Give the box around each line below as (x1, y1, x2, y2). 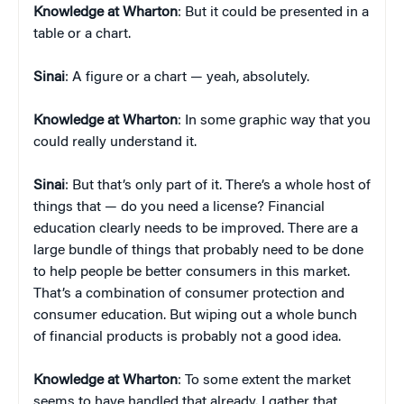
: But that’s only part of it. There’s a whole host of (65, 178, 371, 193)
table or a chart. (33, 26, 131, 41)
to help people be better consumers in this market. (33, 264, 350, 280)
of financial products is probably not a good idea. (33, 329, 341, 344)
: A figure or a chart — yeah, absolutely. (65, 69, 309, 85)
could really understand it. (33, 134, 197, 150)
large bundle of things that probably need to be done (33, 243, 363, 258)
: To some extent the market (178, 372, 351, 388)
